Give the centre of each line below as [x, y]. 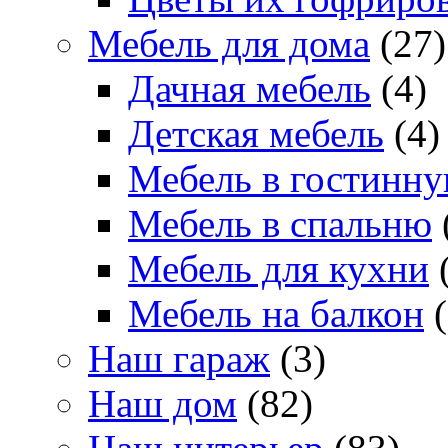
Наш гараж [179, 359]
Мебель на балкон [276, 314]
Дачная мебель [249, 89]
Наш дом [162, 404]
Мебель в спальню [280, 224]
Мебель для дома [229, 44]
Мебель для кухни [278, 269]
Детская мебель [256, 134]
